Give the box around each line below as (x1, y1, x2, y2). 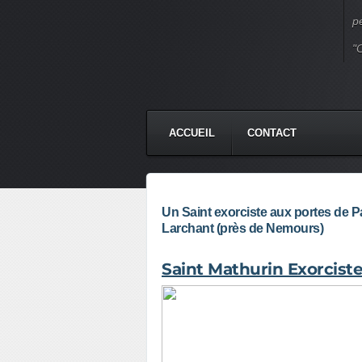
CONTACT (247, 127, 297, 139)
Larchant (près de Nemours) (162, 221, 323, 235)
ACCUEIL (169, 127, 215, 139)
